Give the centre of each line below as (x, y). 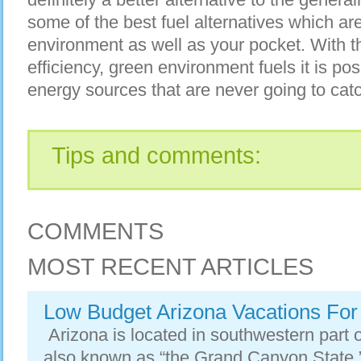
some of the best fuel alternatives (156, 22)
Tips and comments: (156, 156)
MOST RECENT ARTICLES (170, 267)
